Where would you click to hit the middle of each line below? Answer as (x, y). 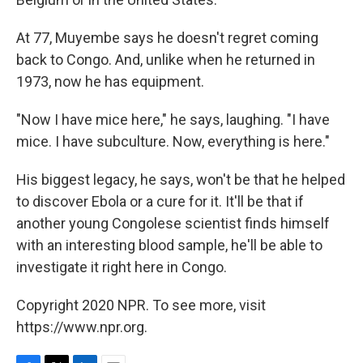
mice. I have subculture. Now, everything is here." (173, 141)
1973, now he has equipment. (110, 81)
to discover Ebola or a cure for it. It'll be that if (160, 201)
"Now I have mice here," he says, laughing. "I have (173, 120)
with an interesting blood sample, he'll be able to (169, 245)
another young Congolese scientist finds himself (173, 223)
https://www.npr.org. (82, 327)
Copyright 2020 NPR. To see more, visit (141, 305)
